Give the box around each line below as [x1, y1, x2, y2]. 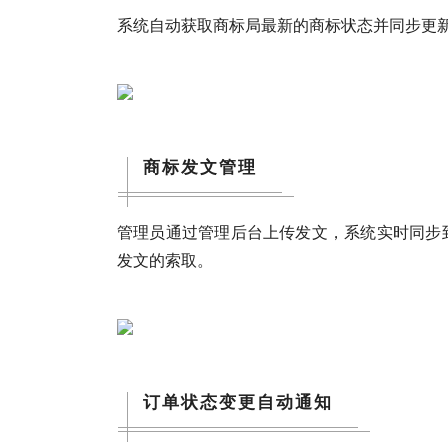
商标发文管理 [143, 153, 257, 178]
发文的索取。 [117, 247, 213, 271]
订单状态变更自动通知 [143, 388, 333, 413]
